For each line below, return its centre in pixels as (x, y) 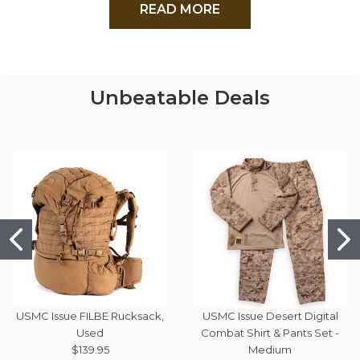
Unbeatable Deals (180, 97)
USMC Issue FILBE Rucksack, (90, 315)
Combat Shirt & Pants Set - (270, 332)
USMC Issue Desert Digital (270, 315)
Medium (270, 349)
